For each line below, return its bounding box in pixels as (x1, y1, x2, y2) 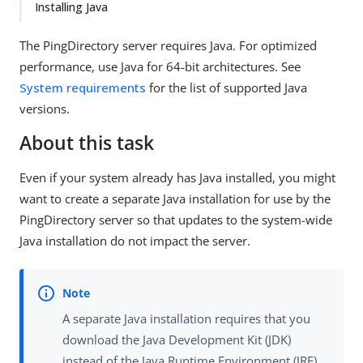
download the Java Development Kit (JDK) (62, 331, 291, 348)
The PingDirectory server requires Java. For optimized (19, 37, 317, 53)
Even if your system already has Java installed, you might (19, 169, 335, 186)
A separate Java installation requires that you (62, 310, 310, 327)
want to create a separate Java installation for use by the (19, 190, 331, 207)
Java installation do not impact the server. (19, 233, 250, 249)
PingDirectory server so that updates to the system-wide (19, 211, 332, 228)
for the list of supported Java (146, 79, 307, 96)
